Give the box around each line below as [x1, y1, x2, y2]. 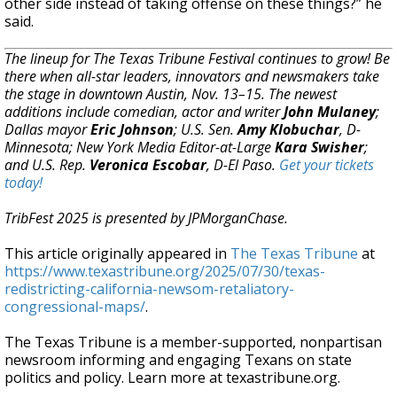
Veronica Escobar [90, 155, 206, 175]
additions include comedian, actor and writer [4, 102, 284, 121]
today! [4, 173, 43, 192]
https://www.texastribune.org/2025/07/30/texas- [4, 261, 325, 281]
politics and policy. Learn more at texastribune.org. [4, 368, 340, 387]
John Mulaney [284, 102, 376, 121]
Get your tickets [279, 155, 374, 175]
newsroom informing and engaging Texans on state [4, 350, 352, 370]
